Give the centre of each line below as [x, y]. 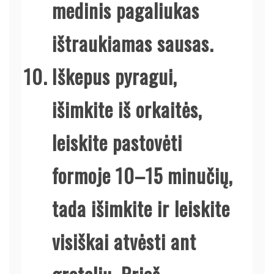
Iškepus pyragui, [115, 76]
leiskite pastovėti [117, 142]
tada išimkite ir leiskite [141, 208]
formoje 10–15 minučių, [143, 175]
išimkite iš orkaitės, [127, 109]
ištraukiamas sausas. [133, 43]
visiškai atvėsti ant [124, 241]
